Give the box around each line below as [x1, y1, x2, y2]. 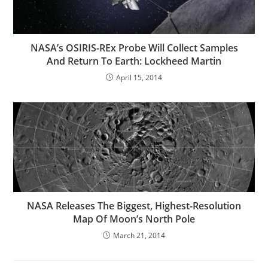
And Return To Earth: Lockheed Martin [47, 54, 221, 68]
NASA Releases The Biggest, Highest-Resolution [27, 199, 241, 213]
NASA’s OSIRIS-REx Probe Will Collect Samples [30, 41, 238, 55]
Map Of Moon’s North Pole [73, 212, 195, 226]
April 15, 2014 [116, 72, 162, 83]
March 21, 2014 [113, 230, 165, 241]
